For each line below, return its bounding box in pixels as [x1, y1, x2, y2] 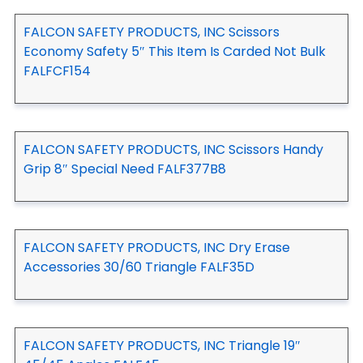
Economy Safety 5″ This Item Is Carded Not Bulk [23, 41, 326, 61]
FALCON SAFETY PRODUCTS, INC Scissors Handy [23, 139, 323, 159]
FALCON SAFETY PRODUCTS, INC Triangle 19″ [23, 335, 301, 355]
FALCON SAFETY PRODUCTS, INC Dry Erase [23, 237, 290, 257]
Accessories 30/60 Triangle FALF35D [23, 257, 254, 276]
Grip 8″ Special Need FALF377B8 [23, 159, 226, 178]
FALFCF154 [23, 61, 91, 80]
